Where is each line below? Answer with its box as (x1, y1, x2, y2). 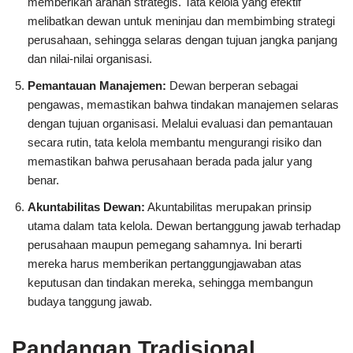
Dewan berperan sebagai (166, 79, 298, 93)
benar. (28, 173, 59, 188)
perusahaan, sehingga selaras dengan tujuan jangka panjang (28, 33, 337, 47)
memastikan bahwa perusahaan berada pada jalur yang (28, 154, 312, 169)
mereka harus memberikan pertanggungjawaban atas (28, 257, 302, 271)
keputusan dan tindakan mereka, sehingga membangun (28, 276, 313, 290)
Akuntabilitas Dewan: (28, 200, 145, 214)
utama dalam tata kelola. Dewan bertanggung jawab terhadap (28, 219, 340, 233)
